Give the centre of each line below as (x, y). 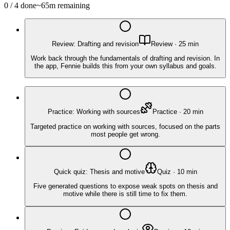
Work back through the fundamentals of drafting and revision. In (125, 59)
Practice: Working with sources (94, 112)
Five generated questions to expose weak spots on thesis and (125, 186)
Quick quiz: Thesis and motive (99, 172)
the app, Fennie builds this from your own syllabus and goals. (125, 66)
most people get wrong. (125, 134)
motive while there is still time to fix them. (125, 194)
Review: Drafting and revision (95, 44)
